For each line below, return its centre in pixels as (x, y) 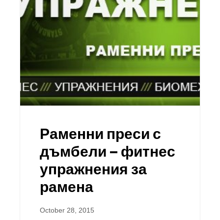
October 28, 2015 (67, 210)
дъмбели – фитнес (108, 151)
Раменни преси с (100, 134)
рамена (67, 187)
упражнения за (93, 169)
